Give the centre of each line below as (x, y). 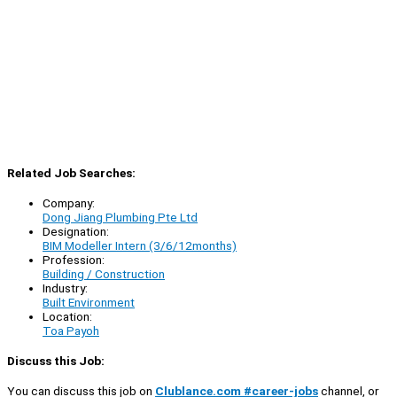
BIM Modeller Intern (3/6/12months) (140, 245)
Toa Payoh (71, 330)
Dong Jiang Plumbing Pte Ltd (120, 217)
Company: (69, 202)
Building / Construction (104, 273)
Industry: (65, 288)
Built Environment (89, 302)
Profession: (74, 259)
